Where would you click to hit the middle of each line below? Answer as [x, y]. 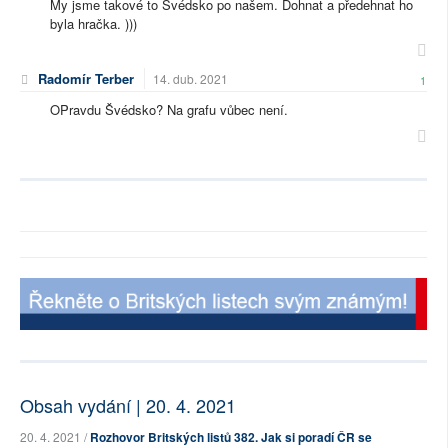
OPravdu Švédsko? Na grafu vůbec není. [171, 110]
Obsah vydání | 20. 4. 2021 [128, 405]
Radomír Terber [86, 79]
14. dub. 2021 [190, 79]
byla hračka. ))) [93, 24]
